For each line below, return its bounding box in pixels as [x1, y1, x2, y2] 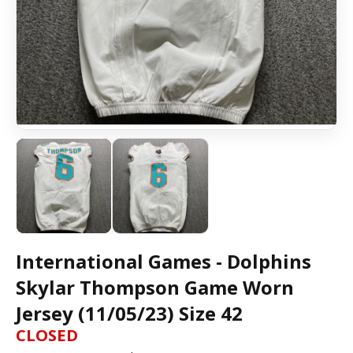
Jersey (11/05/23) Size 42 [16, 300, 243, 327]
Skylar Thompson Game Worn [16, 274, 294, 301]
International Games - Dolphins [16, 248, 311, 275]
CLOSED [16, 325, 78, 347]
